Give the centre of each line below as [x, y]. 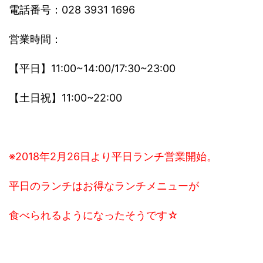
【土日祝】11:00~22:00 [65, 98]
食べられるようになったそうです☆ [94, 215]
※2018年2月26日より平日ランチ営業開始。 [113, 157]
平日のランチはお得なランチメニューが [104, 186]
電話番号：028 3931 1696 [72, 10]
